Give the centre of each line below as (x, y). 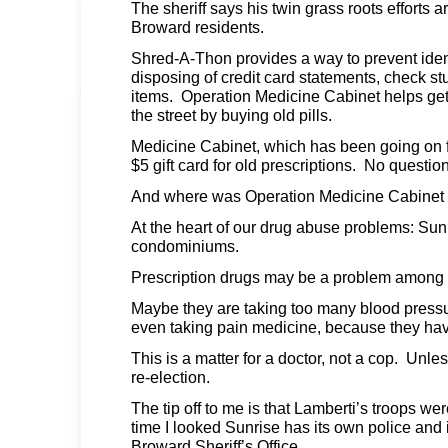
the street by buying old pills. (231, 114)
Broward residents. (197, 26)
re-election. (170, 376)
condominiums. (185, 245)
